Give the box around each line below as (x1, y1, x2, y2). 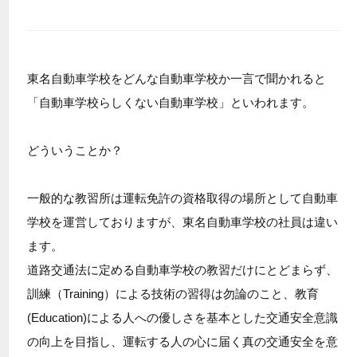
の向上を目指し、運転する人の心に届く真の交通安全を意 (26, 334, 338, 348)
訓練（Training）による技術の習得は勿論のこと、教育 (26, 286, 319, 300)
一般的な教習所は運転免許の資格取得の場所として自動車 (26, 190, 338, 205)
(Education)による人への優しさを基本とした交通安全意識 (26, 310, 338, 324)
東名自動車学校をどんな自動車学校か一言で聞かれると (26, 71, 326, 85)
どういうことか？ (26, 143, 123, 157)
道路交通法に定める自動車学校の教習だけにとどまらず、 (26, 262, 338, 277)
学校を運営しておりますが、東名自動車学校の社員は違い (26, 214, 338, 229)
